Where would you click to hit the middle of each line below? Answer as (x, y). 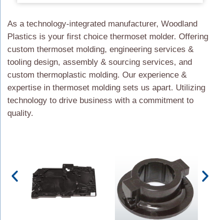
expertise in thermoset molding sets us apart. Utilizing (106, 88)
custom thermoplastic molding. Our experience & (97, 75)
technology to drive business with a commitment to (100, 101)
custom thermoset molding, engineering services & (100, 50)
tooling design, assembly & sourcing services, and (100, 62)
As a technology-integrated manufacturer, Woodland (102, 24)
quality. (20, 113)
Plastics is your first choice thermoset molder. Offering (108, 37)
